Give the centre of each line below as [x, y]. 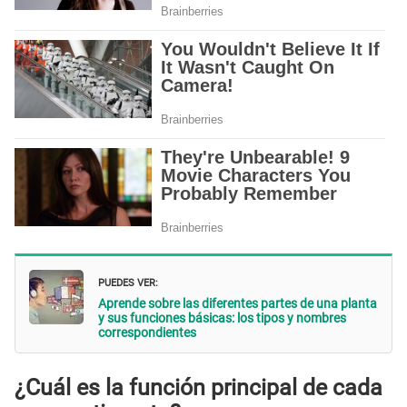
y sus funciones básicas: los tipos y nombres [222, 318]
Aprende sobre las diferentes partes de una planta [238, 303]
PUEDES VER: [128, 281]
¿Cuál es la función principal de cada [199, 388]
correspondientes [147, 332]
